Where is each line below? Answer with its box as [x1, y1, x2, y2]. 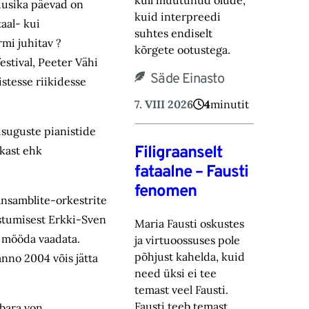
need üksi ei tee [134, 266, 217, 281]
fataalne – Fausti [134, 162, 249, 183]
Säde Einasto [150, 70, 225, 89]
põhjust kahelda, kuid [134, 250, 246, 264]
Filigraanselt [134, 143, 223, 164]
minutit [210, 97, 250, 112]
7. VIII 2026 [134, 97, 194, 112]
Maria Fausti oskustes [134, 217, 245, 231]
